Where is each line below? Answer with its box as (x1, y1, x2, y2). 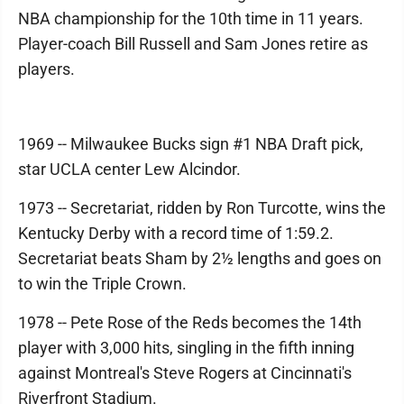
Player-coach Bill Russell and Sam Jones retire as (18, 34, 368, 53)
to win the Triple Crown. (18, 274, 187, 293)
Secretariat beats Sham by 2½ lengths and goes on (18, 249, 381, 268)
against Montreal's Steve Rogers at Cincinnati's (18, 363, 352, 382)
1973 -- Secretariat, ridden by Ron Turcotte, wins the (18, 198, 386, 217)
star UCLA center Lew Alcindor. (18, 160, 241, 179)
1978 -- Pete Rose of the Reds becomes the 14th (18, 313, 362, 332)
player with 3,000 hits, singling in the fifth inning (18, 338, 354, 357)
